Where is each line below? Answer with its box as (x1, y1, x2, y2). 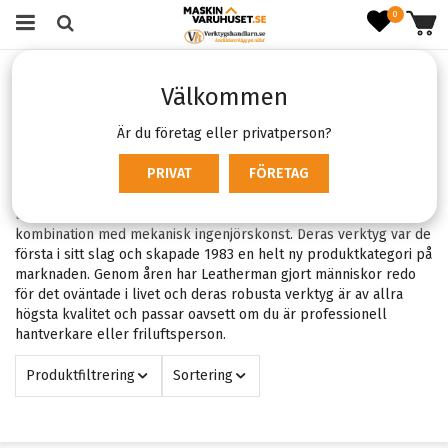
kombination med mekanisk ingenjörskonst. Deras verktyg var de (15, 226, 431, 243)
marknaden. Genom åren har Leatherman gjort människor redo (15, 266, 416, 283)
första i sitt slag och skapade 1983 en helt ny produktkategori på (15, 246, 432, 263)
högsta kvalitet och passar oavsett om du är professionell (15, 306, 387, 323)
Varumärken (89, 66, 166, 83)
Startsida (15, 66, 71, 83)
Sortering (173, 367, 233, 384)
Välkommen (160, 83, 288, 111)
